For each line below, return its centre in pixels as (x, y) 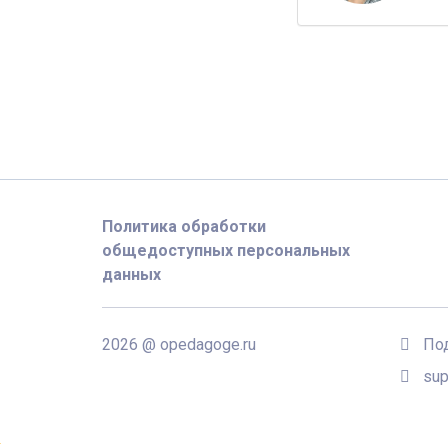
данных (131, 275)
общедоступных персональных (226, 251)
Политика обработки (184, 227)
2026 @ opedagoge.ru (179, 345)
